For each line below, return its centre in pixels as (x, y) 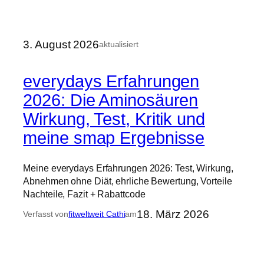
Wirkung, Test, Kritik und (114, 119)
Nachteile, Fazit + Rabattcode (84, 194)
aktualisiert (118, 44)
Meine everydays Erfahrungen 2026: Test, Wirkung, (128, 168)
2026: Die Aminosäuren (111, 100)
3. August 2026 (61, 44)
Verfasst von (46, 214)
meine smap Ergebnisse (114, 138)
